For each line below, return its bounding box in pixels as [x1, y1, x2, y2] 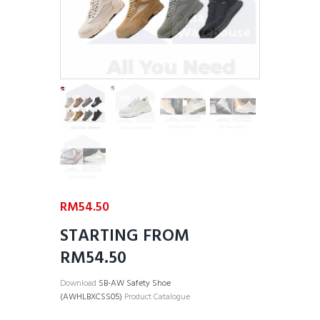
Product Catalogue [122, 289, 190, 304]
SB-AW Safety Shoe [99, 276, 171, 291]
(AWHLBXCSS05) [60, 289, 122, 304]
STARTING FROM [60, 222, 189, 250]
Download [60, 276, 99, 291]
